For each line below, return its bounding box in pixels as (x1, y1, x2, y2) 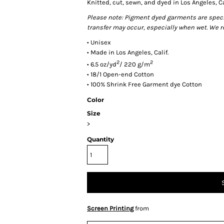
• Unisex (87, 38, 111, 46)
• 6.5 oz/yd (87, 60, 116, 68)
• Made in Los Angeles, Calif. (87, 48, 168, 56)
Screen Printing (87, 204, 133, 212)
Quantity (87, 135, 114, 143)
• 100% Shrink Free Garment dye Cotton (87, 80, 202, 88)
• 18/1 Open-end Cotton (87, 70, 154, 78)
